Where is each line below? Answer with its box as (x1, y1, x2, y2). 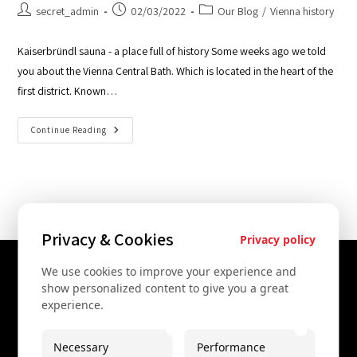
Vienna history (270, 4, 335, 19)
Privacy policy (239, 231, 316, 247)
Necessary (53, 339, 109, 355)
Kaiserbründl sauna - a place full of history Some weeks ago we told (18, 44, 327, 59)
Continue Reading (31, 124, 108, 136)
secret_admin (36, 4, 100, 19)
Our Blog (218, 4, 259, 19)
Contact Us (122, 268, 235, 300)
